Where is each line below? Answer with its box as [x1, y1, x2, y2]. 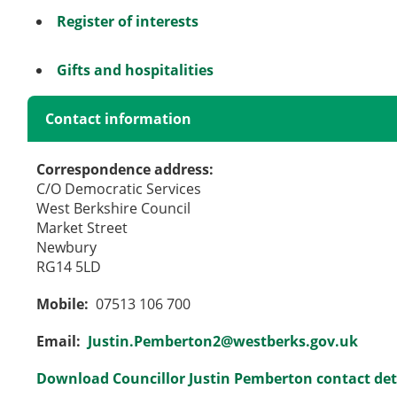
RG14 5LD [36, 256, 102, 276]
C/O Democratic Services [36, 178, 202, 198]
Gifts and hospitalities [57, 59, 214, 80]
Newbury [36, 237, 97, 257]
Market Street [36, 217, 128, 237]
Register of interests [57, 11, 199, 31]
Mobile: [36, 293, 93, 314]
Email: [36, 331, 85, 351]
